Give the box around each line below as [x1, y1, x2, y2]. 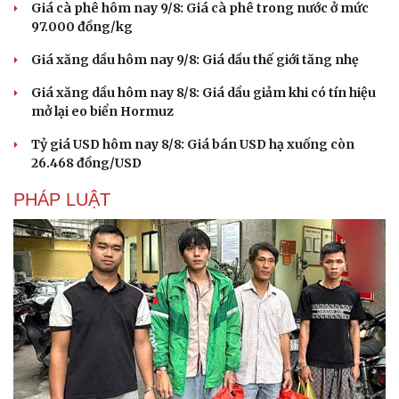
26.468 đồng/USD [31, 155, 142, 172]
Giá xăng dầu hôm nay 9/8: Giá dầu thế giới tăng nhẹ [31, 52, 359, 69]
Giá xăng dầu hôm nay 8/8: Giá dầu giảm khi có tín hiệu [31, 85, 376, 102]
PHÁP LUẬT [13, 190, 110, 210]
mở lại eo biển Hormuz [31, 103, 174, 120]
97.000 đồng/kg [31, 19, 133, 36]
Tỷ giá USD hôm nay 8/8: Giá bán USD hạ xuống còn [31, 136, 354, 153]
